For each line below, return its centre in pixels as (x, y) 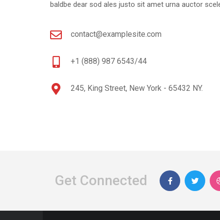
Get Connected (101, 181)
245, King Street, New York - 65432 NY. (137, 88)
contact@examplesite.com (116, 34)
